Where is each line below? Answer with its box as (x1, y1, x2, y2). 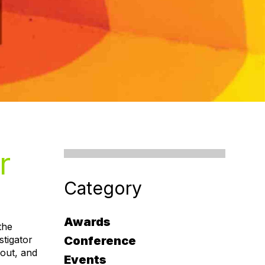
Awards (63, 215, 111, 229)
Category (63, 177, 142, 199)
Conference (63, 234, 136, 248)
